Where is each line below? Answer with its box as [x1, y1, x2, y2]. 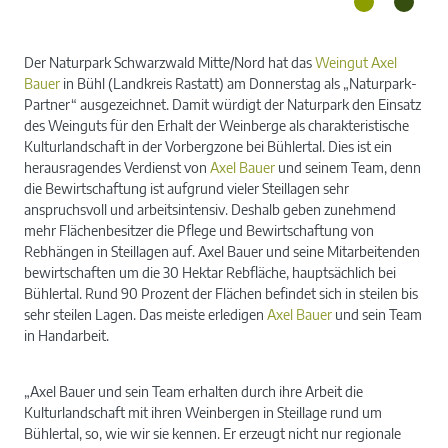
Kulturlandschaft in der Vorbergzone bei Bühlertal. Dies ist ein [24, 137, 392, 155]
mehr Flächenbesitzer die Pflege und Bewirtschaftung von [24, 221, 374, 239]
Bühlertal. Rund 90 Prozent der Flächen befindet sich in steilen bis [24, 284, 418, 302]
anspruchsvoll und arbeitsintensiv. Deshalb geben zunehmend [24, 200, 396, 218]
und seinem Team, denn [275, 158, 421, 176]
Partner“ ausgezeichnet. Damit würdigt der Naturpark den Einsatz [24, 95, 421, 113]
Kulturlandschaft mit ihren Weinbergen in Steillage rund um [24, 403, 382, 421]
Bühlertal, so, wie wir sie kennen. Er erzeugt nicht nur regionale [24, 424, 401, 442]
